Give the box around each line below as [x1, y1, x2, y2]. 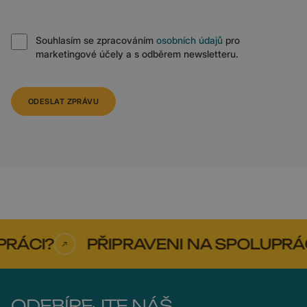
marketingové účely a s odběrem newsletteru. [36, 48, 238, 60]
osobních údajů [156, 34, 223, 47]
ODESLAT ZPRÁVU [28, 97, 99, 107]
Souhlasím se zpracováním [36, 34, 156, 47]
